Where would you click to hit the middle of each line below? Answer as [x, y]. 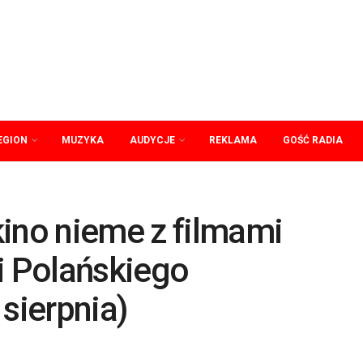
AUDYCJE [152, 140]
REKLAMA [233, 140]
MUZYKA [83, 140]
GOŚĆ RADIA [313, 140]
